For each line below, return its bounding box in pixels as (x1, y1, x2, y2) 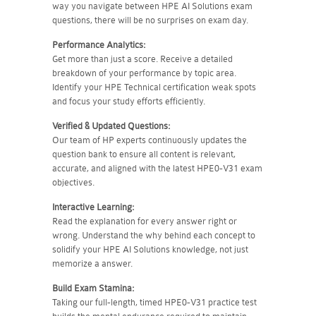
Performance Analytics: (52, 39, 145, 50)
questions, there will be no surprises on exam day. (52, 15, 248, 25)
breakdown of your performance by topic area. (52, 68, 236, 78)
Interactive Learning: (52, 202, 134, 212)
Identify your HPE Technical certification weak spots (52, 82, 256, 92)
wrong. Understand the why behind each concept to (52, 230, 255, 241)
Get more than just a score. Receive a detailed (52, 54, 233, 64)
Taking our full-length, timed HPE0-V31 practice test (52, 297, 257, 308)
